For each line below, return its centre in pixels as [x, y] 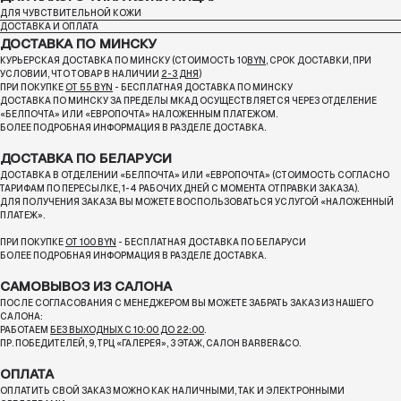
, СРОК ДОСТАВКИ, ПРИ [319, 61]
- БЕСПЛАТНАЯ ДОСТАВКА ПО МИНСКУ [203, 88]
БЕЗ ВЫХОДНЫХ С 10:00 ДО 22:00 [127, 330]
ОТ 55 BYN [89, 88]
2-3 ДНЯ [180, 74]
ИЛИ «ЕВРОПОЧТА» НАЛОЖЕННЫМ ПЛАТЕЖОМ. [170, 115]
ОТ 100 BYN [91, 243]
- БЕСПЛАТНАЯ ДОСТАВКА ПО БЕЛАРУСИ [211, 243]
